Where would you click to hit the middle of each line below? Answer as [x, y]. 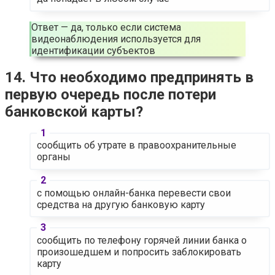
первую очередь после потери [110, 94]
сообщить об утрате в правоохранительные [136, 145]
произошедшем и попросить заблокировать [139, 252]
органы [53, 157]
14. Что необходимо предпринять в [129, 77]
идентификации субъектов [93, 50]
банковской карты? [74, 111]
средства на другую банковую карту [121, 204]
